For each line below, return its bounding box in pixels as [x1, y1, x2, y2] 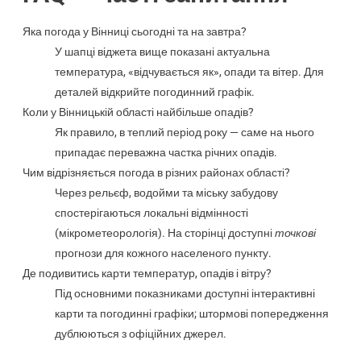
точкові [274, 226, 316, 239]
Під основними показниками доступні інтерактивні [54, 286, 315, 300]
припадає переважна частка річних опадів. [54, 145, 277, 159]
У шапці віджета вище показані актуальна [54, 44, 270, 58]
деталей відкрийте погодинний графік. [54, 85, 255, 98]
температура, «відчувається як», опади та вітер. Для [54, 64, 324, 78]
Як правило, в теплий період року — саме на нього [54, 125, 314, 139]
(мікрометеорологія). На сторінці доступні [54, 226, 275, 239]
